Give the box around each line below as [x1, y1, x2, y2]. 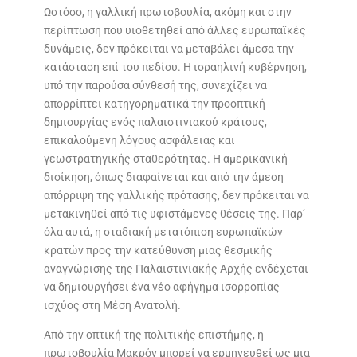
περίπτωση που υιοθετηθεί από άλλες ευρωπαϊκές [43, 24, 306, 37]
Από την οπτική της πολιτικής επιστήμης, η [43, 328, 264, 342]
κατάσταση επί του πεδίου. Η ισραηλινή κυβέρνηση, [43, 61, 307, 74]
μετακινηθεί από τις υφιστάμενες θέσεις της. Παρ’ [43, 207, 305, 221]
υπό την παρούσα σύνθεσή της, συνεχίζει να [43, 79, 267, 92]
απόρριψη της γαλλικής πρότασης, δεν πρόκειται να [43, 189, 309, 202]
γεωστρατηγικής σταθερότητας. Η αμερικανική [43, 152, 288, 166]
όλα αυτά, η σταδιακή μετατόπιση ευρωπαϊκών [43, 226, 283, 239]
